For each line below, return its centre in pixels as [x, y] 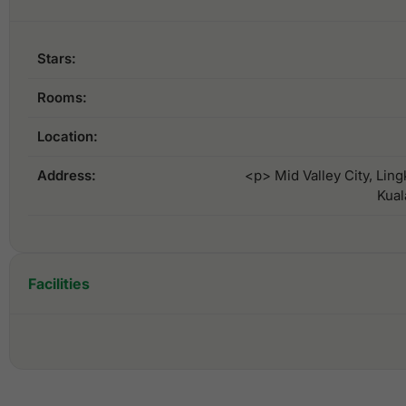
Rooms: [62, 97]
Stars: [57, 58]
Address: [67, 175]
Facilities [59, 283]
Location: [68, 136]
